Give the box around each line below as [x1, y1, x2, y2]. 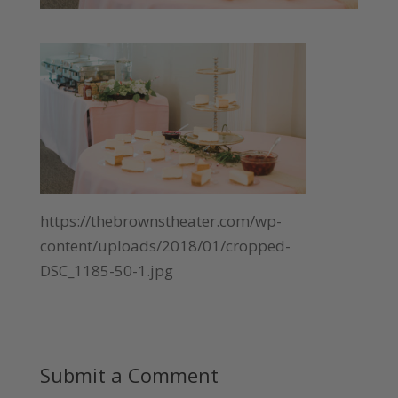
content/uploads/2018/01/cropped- [39, 235, 291, 257]
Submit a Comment [39, 362, 219, 389]
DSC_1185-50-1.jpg [39, 260, 173, 282]
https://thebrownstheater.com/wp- [39, 211, 282, 232]
